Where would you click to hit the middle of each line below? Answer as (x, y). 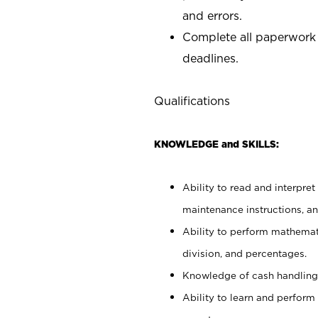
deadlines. (210, 58)
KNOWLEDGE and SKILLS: (216, 144)
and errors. (212, 15)
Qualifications (192, 100)
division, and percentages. (245, 253)
